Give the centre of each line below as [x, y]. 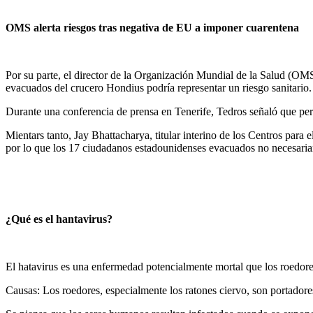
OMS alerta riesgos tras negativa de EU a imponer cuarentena [152, 28]
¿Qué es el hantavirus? [59, 219]
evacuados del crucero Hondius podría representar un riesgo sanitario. [159, 88]
